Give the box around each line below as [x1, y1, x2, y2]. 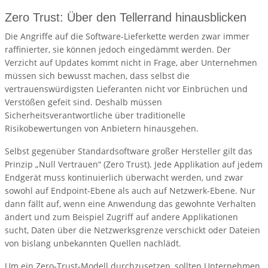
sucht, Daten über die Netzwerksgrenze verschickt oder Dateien [5, 224, 260, 236]
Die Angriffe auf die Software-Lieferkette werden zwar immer [5, 31, 249, 42]
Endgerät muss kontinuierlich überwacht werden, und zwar [5, 172, 243, 184]
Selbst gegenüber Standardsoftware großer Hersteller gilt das [5, 145, 252, 157]
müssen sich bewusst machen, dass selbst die [5, 70, 190, 82]
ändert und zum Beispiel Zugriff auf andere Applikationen [5, 211, 238, 223]
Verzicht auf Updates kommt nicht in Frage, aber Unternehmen [5, 57, 257, 69]
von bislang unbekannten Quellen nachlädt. [5, 237, 181, 249]
